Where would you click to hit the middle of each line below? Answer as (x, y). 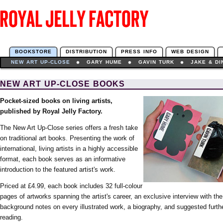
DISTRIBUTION (86, 52)
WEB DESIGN (190, 52)
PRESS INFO (139, 52)
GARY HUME (104, 62)
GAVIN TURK (156, 62)
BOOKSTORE (33, 52)
